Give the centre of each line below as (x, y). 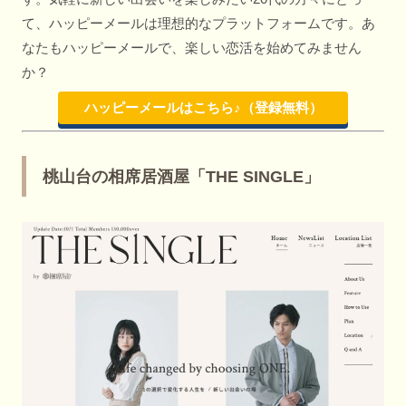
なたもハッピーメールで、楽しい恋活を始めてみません (192, 48)
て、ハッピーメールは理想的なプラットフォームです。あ (198, 24)
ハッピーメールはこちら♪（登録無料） (203, 108)
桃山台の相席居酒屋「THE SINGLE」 (181, 177)
